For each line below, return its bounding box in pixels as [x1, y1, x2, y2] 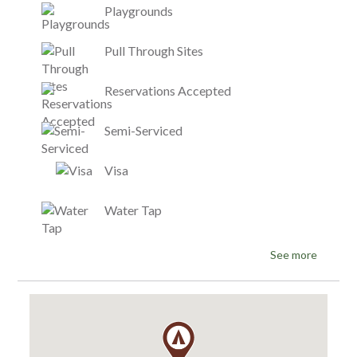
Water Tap [104, 202, 162, 218]
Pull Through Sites [104, 42, 203, 58]
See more [269, 247, 317, 261]
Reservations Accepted [104, 82, 231, 98]
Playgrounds [104, 2, 173, 18]
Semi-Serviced [104, 122, 182, 138]
